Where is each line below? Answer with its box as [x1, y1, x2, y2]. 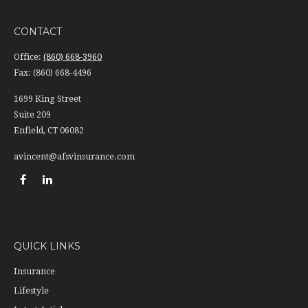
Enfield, [14, 126, 45, 136]
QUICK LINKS [14, 240, 80, 253]
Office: [14, 52, 43, 63]
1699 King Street [14, 94, 81, 104]
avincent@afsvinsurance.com [14, 152, 135, 162]
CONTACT [14, 25, 62, 38]
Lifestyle [14, 286, 49, 296]
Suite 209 [14, 110, 51, 120]
